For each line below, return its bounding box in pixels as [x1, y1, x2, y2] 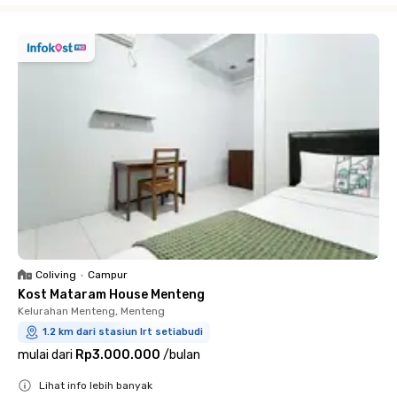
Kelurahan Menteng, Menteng [18, 304, 165, 317]
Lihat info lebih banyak [39, 378, 152, 392]
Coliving [35, 268, 76, 281]
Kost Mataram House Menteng [18, 286, 205, 302]
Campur [88, 268, 128, 281]
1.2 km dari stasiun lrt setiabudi [43, 325, 203, 338]
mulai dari [18, 346, 73, 362]
